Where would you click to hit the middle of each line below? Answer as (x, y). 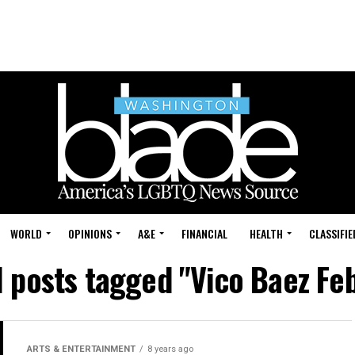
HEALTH (266, 233)
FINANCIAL (204, 233)
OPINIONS (90, 233)
